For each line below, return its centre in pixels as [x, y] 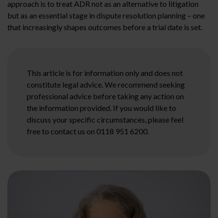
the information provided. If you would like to [101, 108]
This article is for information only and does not [105, 73]
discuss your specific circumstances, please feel [105, 119]
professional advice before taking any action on [105, 96]
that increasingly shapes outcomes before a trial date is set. [105, 27]
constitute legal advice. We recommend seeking [106, 84]
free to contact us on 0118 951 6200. [88, 131]
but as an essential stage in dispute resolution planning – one [106, 15]
